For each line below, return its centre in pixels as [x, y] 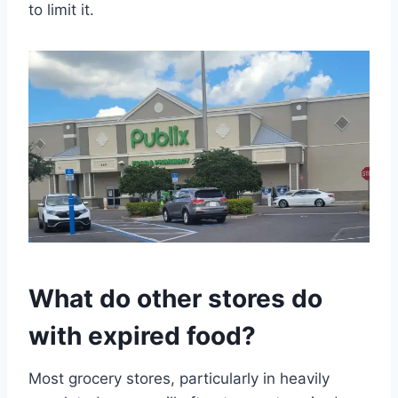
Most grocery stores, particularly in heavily [179, 379]
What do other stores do [175, 299]
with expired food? [142, 336]
